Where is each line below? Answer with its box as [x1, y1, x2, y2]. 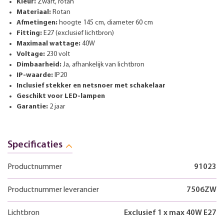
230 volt [45, 50, 70, 58]
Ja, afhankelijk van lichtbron [61, 60, 144, 68]
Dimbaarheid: [16, 60, 61, 68]
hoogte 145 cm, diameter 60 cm [57, 18, 153, 26]
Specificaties [7, 139, 62, 150]
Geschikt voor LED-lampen [16, 92, 105, 100]
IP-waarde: [16, 71, 53, 79]
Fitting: [16, 29, 42, 37]
